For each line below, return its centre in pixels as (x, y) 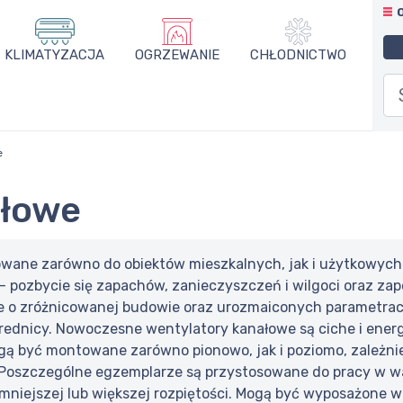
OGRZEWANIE (177, 55)
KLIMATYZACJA (54, 55)
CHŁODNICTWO (298, 55)
